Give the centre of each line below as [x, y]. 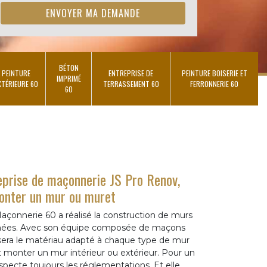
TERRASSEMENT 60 [131, 84]
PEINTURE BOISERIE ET [214, 73]
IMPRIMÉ [69, 78]
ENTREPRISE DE [131, 73]
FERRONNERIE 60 [214, 84]
